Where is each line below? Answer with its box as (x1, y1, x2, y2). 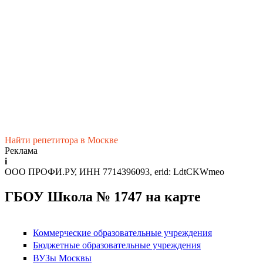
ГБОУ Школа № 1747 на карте (5, 189, 201, 205)
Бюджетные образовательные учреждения (33, 240, 201, 251)
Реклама (5, 146, 38, 156)
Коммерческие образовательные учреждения (33, 228, 212, 238)
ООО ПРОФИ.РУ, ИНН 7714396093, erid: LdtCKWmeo (5, 167, 224, 177)
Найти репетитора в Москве (5, 135, 118, 146)
